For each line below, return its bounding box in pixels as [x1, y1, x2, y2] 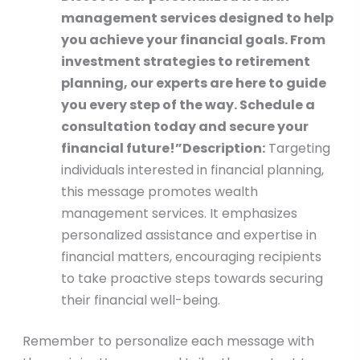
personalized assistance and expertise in [60, 226, 317, 245]
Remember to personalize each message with [22, 332, 314, 351]
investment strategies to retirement [60, 52, 310, 72]
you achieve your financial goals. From [60, 31, 325, 50]
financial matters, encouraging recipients [60, 247, 321, 267]
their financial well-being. [60, 291, 220, 310]
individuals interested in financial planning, [60, 161, 324, 180]
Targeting [264, 139, 330, 158]
